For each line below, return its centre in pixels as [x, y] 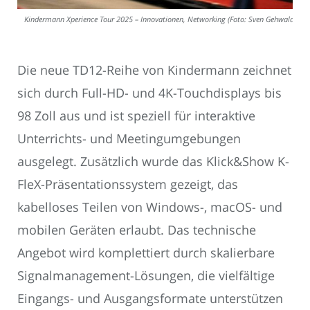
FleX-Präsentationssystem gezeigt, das [128, 184]
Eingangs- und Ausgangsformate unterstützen [150, 299]
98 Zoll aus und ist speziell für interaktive [136, 116]
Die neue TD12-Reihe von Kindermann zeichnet [154, 70]
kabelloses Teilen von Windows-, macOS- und [150, 207]
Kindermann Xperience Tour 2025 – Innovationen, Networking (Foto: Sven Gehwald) [160, 19]
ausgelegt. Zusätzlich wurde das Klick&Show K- [153, 162]
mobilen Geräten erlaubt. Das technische [137, 230]
